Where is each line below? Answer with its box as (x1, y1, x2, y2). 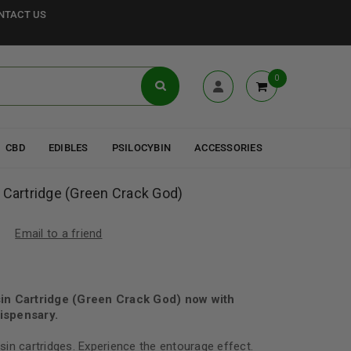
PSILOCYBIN (111, 142, 171, 154)
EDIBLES (48, 142, 89, 154)
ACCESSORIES (194, 142, 262, 154)
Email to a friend (15, 227, 103, 240)
